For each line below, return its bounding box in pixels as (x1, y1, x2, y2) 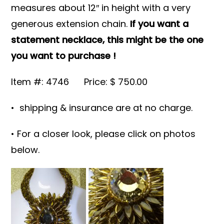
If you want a (127, 17, 189, 30)
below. (11, 143, 40, 156)
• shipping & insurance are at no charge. (11, 101, 193, 114)
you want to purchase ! (11, 49, 116, 62)
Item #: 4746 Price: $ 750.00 (11, 75, 148, 88)
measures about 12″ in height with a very (11, 1, 191, 14)
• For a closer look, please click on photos (11, 127, 196, 140)
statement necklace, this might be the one (11, 33, 204, 46)
